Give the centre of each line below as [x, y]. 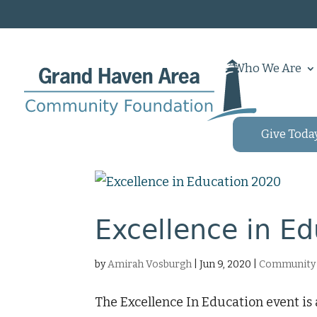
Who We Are [267, 68]
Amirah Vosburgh [150, 264]
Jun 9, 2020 [226, 264]
